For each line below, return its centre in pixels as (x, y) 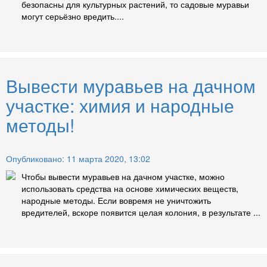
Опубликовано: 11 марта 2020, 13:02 (78, 159)
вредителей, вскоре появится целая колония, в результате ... (141, 212)
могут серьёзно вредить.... (73, 16)
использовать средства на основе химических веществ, (130, 189)
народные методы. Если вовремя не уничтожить (116, 201)
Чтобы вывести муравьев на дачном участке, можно (123, 177)
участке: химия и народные (120, 105)
